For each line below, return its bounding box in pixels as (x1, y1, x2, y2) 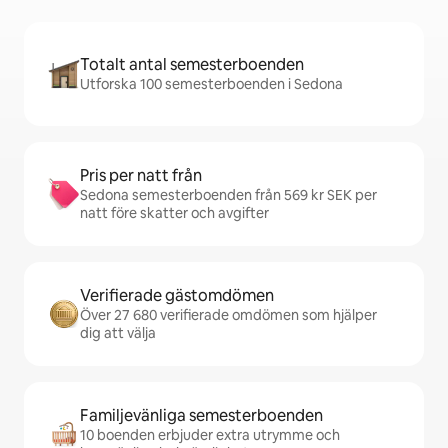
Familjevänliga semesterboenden (80, 405, 323, 426)
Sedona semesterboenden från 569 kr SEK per (80, 186, 377, 204)
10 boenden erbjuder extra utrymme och (80, 426, 340, 444)
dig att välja (80, 324, 156, 342)
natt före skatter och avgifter (80, 204, 269, 222)
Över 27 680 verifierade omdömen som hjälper (80, 306, 377, 324)
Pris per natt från (80, 165, 202, 186)
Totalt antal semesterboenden (80, 54, 304, 75)
